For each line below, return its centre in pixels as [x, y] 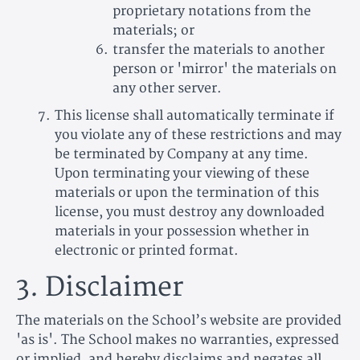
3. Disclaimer [100, 287]
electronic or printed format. [147, 250]
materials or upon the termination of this [187, 192]
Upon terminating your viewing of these [182, 173]
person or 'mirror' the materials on [225, 69]
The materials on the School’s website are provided [179, 320]
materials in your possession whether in [182, 231]
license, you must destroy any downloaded [190, 212]
